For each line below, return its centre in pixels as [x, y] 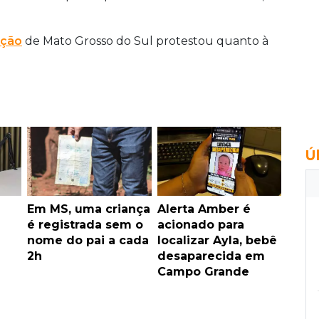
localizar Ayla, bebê [217, 240]
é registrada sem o [85, 224]
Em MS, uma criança [89, 209]
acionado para [200, 224]
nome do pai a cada [88, 240]
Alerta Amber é [204, 209]
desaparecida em [211, 256]
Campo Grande [203, 271]
